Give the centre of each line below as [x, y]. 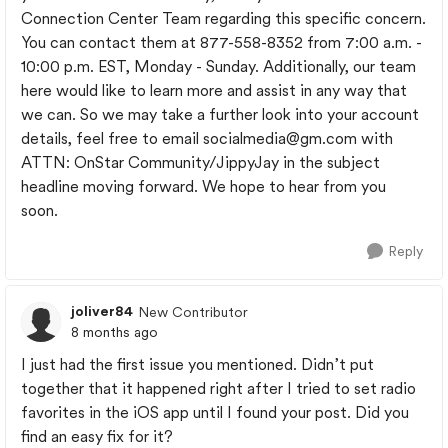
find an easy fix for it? [97, 436]
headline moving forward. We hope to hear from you [203, 186]
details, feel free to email [112, 138]
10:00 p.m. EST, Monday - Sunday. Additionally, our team [218, 66]
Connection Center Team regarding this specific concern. [223, 18]
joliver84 [102, 311]
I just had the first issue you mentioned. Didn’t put [197, 364]
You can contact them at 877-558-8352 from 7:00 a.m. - [221, 42]
